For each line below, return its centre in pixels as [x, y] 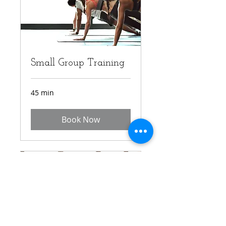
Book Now [81, 119]
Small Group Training [78, 63]
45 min [42, 92]
